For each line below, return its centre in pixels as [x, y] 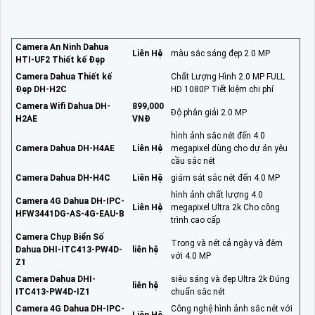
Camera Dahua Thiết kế [64, 77]
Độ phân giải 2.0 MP [209, 113]
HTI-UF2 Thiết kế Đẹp [60, 60]
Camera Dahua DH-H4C [63, 178]
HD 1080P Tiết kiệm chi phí [222, 90]
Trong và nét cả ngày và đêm [227, 244]
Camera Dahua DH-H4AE [65, 149]
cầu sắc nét [193, 161]
